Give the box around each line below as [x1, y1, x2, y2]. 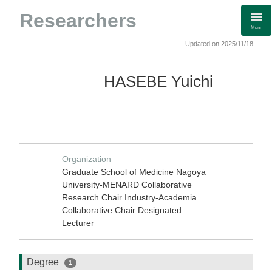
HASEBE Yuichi [104, 73, 213, 90]
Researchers [19, 10, 137, 32]
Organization [62, 154, 111, 164]
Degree [27, 257, 61, 267]
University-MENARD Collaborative [62, 180, 192, 189]
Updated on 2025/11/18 [185, 40, 253, 47]
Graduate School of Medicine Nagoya [62, 167, 206, 177]
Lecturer [62, 218, 94, 228]
